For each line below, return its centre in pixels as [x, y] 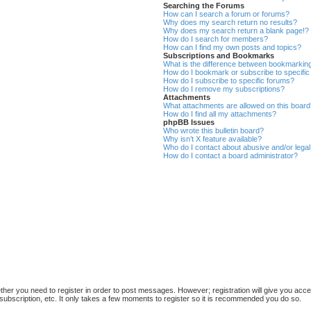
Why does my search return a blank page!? [236, 30]
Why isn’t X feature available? [213, 138]
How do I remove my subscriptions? [224, 89]
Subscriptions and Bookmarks [219, 55]
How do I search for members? [216, 39]
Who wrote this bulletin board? [214, 130]
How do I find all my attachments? [220, 114]
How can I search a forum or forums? [227, 14]
